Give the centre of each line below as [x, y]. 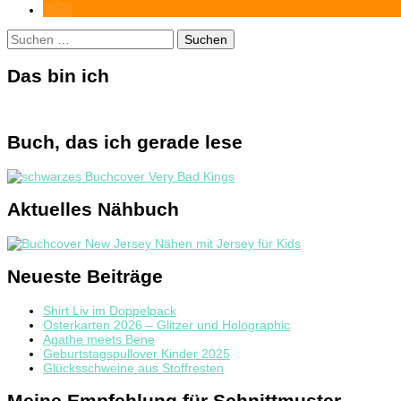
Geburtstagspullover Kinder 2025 [137, 353]
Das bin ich [58, 75]
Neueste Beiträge [85, 277]
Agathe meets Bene [99, 339]
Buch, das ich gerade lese [125, 142]
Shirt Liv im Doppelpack [110, 310]
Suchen [28, 36]
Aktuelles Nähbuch [93, 209]
